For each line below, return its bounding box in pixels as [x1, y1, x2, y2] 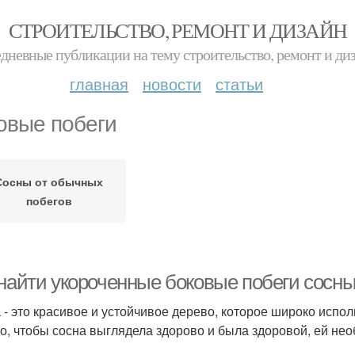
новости [143, 72, 201, 95]
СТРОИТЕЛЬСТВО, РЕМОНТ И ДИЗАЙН [8, 17, 347, 44]
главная [70, 72, 128, 95]
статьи [216, 72, 263, 95]
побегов [25, 193, 72, 208]
